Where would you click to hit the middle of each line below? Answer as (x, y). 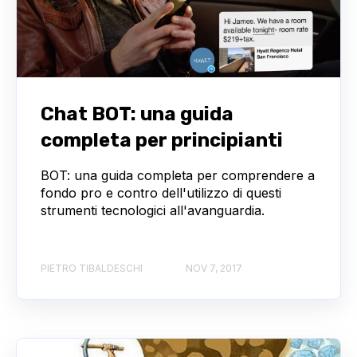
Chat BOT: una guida (137, 114)
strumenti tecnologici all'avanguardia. (153, 210)
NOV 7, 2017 (214, 269)
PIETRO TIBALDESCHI (92, 269)
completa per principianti (162, 140)
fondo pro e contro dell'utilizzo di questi (161, 192)
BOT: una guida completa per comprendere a (178, 175)
